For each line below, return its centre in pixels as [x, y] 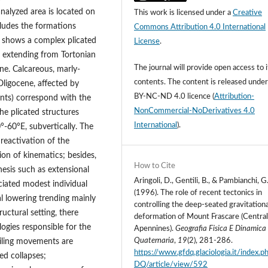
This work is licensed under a [184, 13]
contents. [150, 83]
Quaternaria [154, 241]
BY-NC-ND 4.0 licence [173, 97]
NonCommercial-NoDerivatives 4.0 [195, 111]
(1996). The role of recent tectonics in [198, 193]
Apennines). [155, 229]
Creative [248, 13]
